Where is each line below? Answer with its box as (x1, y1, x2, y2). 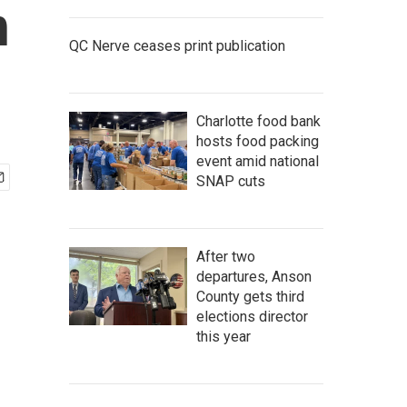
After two (196, 248, 255, 265)
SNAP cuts (196, 173, 265, 190)
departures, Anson (196, 268, 312, 285)
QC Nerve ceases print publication (69, 37, 285, 55)
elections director (196, 308, 308, 325)
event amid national (196, 153, 319, 170)
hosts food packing (196, 133, 319, 150)
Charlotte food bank (196, 113, 321, 130)
